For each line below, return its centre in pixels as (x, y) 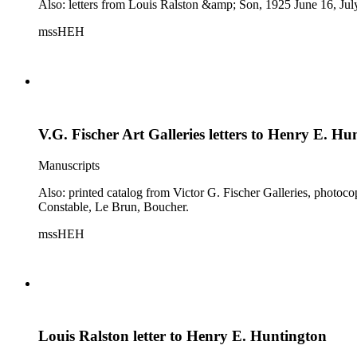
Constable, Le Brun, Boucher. (114, 206)
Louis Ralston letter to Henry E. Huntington (182, 336)
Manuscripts (69, 165)
